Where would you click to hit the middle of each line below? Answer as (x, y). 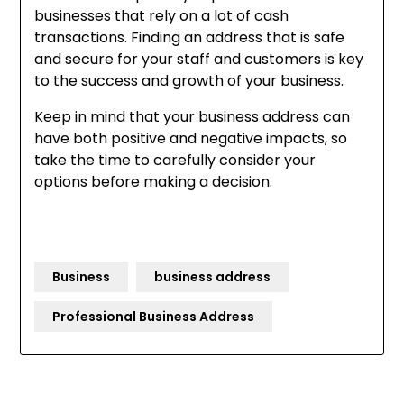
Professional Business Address (154, 317)
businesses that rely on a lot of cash (162, 16)
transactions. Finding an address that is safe (190, 38)
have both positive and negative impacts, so (191, 139)
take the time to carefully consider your (175, 161)
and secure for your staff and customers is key (199, 60)
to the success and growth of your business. (189, 81)
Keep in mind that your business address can (193, 117)
